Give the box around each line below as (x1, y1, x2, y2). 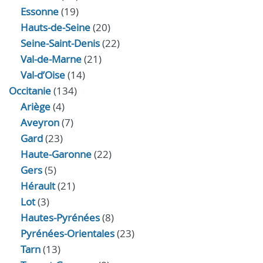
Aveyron (21, 116, 59, 129)
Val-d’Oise (21, 68, 65, 82)
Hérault (21, 179, 55, 193)
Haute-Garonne (21, 147, 92, 161)
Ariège (21, 100, 50, 113)
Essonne (21, 5, 59, 18)
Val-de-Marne (21, 52, 82, 66)
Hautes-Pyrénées (21, 211, 100, 224)
